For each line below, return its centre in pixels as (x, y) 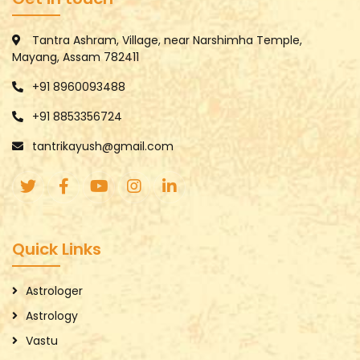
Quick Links (57, 250)
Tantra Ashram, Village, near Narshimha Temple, (167, 41)
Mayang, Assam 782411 (76, 57)
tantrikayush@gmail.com (103, 147)
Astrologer (54, 291)
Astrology (52, 316)
